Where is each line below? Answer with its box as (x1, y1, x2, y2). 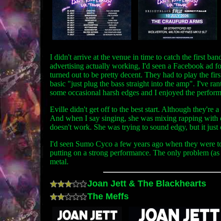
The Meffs (85, 190, 129, 201)
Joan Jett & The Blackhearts (85, 178, 206, 188)
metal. (50, 157, 69, 166)
